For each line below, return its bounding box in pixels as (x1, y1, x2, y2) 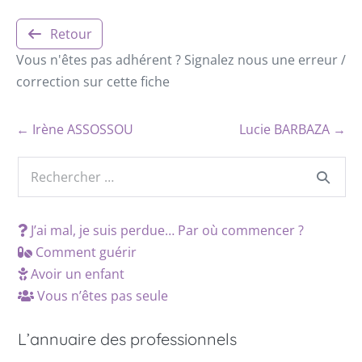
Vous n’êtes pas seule (34, 287, 168, 305)
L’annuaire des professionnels (18, 329, 237, 350)
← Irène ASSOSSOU (16, 120, 133, 139)
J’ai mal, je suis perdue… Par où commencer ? (27, 221, 304, 240)
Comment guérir (32, 243, 137, 262)
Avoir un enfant (27, 265, 124, 284)
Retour (49, 25, 92, 44)
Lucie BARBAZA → (239, 120, 346, 139)
